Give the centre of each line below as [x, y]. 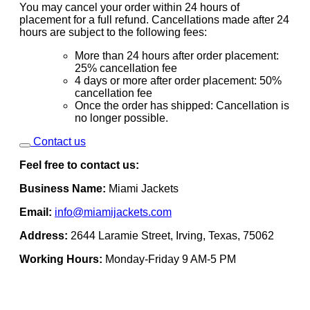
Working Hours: [61, 259]
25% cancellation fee [126, 68]
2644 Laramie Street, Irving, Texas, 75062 [171, 235]
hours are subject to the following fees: [113, 32]
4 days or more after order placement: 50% [178, 80]
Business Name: [64, 188]
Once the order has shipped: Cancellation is [182, 105]
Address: [44, 235]
